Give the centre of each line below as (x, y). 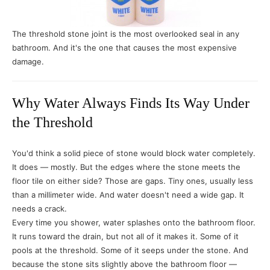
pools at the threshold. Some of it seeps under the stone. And (130, 250)
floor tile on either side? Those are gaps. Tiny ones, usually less (133, 181)
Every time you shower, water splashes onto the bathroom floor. (134, 222)
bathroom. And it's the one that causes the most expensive (124, 48)
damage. (28, 61)
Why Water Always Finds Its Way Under (131, 103)
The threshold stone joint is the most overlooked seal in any (126, 34)
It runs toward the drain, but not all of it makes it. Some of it (125, 236)
